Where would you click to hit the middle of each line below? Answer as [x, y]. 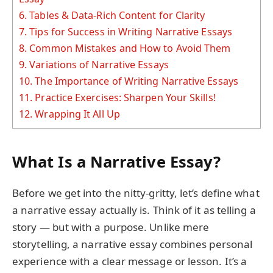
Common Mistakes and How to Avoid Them [129, 48]
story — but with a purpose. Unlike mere [111, 227]
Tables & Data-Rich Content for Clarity [116, 15]
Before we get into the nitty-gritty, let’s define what [136, 193]
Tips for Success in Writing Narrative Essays [129, 31]
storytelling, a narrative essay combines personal [133, 244]
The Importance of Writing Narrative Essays [135, 81]
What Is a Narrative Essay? [117, 161]
